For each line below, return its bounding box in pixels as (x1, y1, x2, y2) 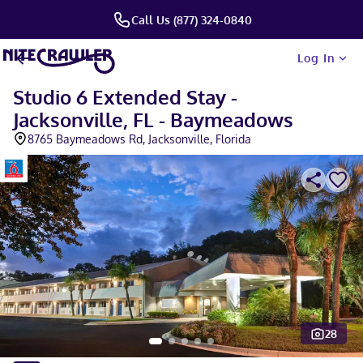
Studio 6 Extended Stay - (13, 84, 237, 109)
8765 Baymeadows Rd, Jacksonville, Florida (28, 132, 251, 146)
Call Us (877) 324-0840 (130, 12, 252, 27)
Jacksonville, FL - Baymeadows (13, 107, 293, 132)
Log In (297, 51, 335, 65)
